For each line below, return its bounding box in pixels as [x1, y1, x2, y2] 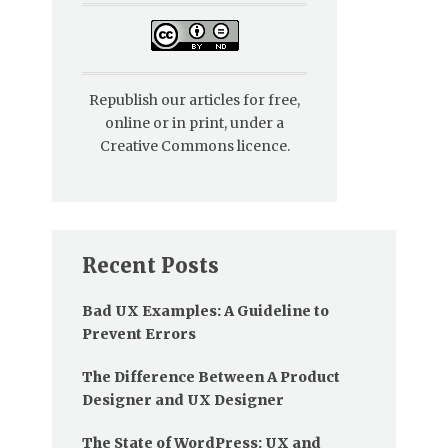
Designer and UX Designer [82, 391, 284, 410]
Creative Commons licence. [99, 137, 290, 156]
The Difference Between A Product [82, 368, 340, 387]
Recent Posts [82, 253, 219, 279]
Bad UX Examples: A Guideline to [82, 302, 329, 321]
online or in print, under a [105, 114, 284, 133]
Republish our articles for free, [89, 91, 300, 110]
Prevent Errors [82, 325, 196, 344]
